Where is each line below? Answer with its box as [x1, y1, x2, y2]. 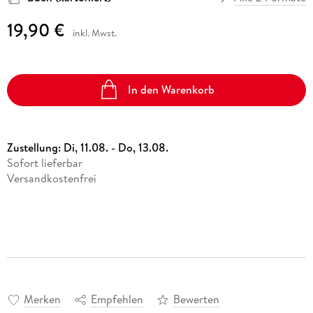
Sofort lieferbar [6, 154, 82, 170]
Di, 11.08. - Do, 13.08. [63, 139, 168, 155]
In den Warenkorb [128, 82, 215, 98]
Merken [23, 291, 61, 307]
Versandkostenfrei [6, 170, 96, 186]
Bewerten [173, 291, 219, 307]
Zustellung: [6, 139, 64, 155]
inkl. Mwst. [72, 25, 117, 40]
